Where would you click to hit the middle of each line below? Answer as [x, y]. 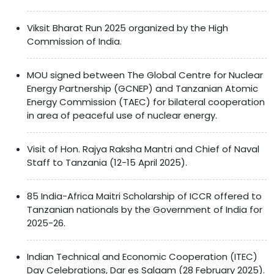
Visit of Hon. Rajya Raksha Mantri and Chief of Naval [143, 149]
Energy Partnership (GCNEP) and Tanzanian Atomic [143, 88]
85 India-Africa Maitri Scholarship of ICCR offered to [144, 196]
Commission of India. [74, 41]
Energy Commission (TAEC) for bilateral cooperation [146, 102]
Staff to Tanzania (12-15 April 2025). [107, 162]
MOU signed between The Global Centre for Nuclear [145, 75]
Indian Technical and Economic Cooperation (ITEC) [142, 256]
